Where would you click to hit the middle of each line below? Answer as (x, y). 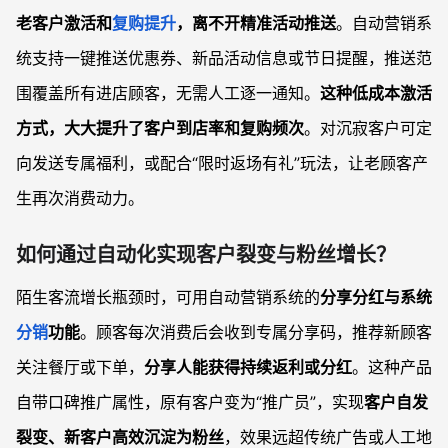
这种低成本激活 (376, 93)
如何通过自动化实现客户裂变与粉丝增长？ (206, 255)
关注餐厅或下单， (80, 367)
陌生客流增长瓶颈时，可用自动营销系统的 (168, 297)
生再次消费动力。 (80, 198)
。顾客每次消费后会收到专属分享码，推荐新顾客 (256, 332)
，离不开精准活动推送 (256, 23)
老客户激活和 (64, 23)
